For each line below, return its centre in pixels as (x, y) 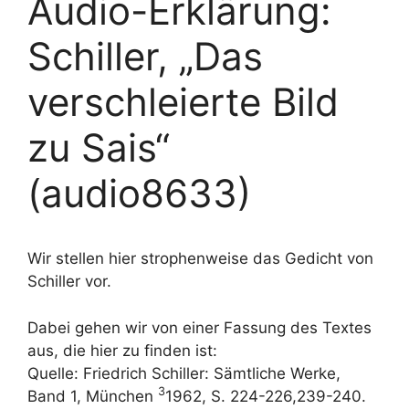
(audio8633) (139, 193)
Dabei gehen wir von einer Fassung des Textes (199, 327)
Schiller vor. (69, 281)
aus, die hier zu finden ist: (122, 350)
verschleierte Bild (183, 102)
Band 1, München (93, 396)
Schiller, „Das (145, 56)
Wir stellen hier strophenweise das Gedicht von (200, 258)
